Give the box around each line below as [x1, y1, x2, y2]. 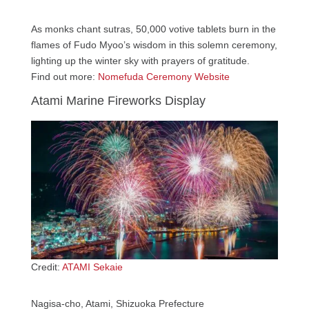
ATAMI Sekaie [61, 261, 123, 273]
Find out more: [30, 70, 98, 82]
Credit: [30, 261, 62, 273]
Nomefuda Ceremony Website [97, 70, 230, 82]
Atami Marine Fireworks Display [30, 93, 206, 108]
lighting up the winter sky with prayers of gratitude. [30, 54, 250, 66]
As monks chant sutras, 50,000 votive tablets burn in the [30, 23, 276, 34]
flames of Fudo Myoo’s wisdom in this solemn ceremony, [30, 39, 277, 50]
